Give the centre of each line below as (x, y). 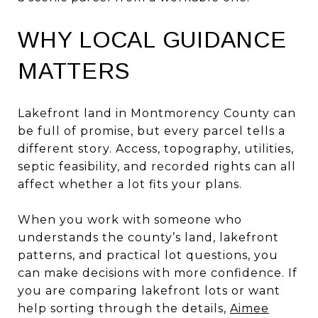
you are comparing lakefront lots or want (149, 290)
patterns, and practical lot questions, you (148, 255)
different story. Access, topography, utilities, (156, 148)
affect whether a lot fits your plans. (130, 184)
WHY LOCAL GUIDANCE (152, 39)
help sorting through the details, (124, 308)
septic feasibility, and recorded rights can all (157, 166)
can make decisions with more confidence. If (158, 273)
